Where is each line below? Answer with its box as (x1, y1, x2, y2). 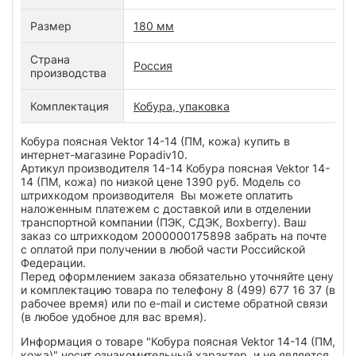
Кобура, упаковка (133, 99, 230, 113)
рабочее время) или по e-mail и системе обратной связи (21, 296, 327, 310)
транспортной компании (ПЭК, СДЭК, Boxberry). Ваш (21, 215, 306, 229)
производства (30, 65, 106, 79)
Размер (30, 18, 72, 33)
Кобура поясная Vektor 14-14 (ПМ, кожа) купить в (21, 133, 290, 148)
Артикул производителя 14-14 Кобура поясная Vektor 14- (21, 161, 330, 175)
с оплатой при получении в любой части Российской (21, 242, 305, 256)
